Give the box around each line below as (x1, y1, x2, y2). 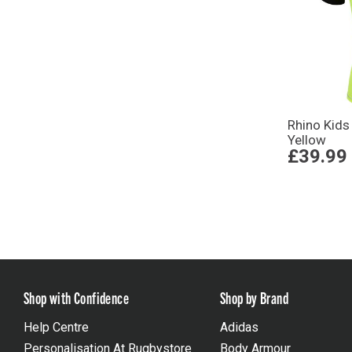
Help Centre (24, 319, 89, 335)
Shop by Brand (219, 287, 288, 307)
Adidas (219, 319, 258, 335)
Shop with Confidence (24, 287, 129, 307)
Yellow (288, 131, 327, 148)
